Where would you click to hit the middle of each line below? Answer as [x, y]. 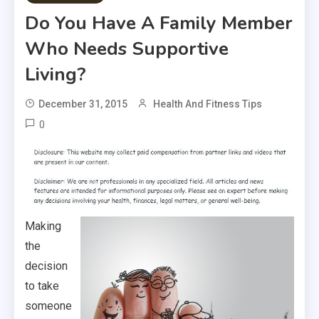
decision [46, 266]
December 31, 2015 [83, 104]
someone [48, 305]
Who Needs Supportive [127, 49]
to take [42, 286]
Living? [56, 74]
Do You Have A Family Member [159, 23]
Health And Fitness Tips [208, 104]
